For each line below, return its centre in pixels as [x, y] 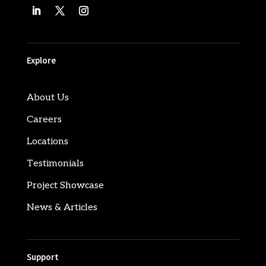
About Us [47, 98]
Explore [41, 61]
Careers [44, 120]
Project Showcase [65, 186]
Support [42, 257]
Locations [47, 142]
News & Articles [62, 208]
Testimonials [55, 164]
